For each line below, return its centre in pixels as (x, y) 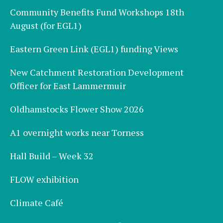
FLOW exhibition (44, 179)
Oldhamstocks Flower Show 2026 (77, 109)
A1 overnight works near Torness (77, 133)
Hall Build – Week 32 (52, 156)
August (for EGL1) (46, 26)
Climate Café (37, 203)
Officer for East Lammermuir (68, 86)
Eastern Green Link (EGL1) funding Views (94, 49)
